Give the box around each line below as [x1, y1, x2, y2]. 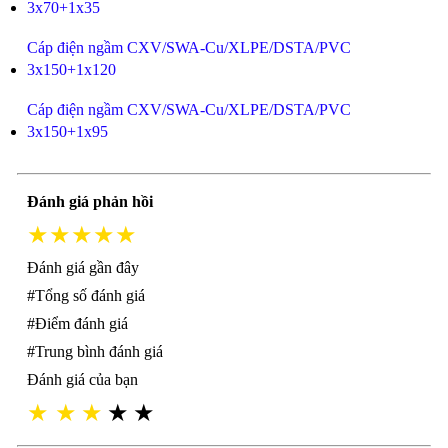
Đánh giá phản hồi [26, 193, 153, 210]
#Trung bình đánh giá [26, 343, 163, 360]
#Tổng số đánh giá [26, 287, 145, 304]
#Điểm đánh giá [26, 315, 128, 332]
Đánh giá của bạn [26, 371, 138, 388]
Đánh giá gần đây [26, 259, 139, 276]
